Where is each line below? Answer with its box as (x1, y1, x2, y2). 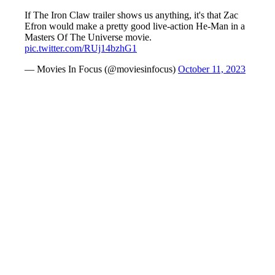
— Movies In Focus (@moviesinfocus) (25, 64, 178, 74)
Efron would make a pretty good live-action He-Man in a (25, 21, 245, 31)
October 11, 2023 (178, 64, 246, 74)
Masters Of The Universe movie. (25, 32, 152, 42)
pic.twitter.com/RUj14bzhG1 (25, 43, 137, 53)
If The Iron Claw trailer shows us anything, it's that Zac (25, 10, 238, 20)
